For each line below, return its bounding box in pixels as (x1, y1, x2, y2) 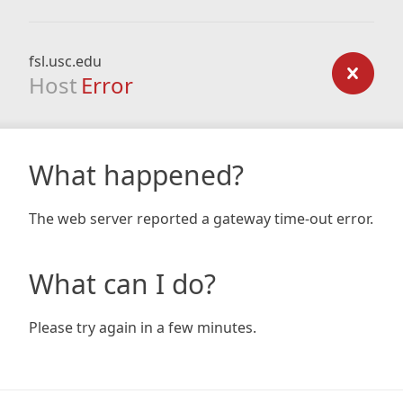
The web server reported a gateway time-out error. (29, 209, 373, 228)
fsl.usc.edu (29, 51, 102, 71)
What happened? (29, 157, 244, 193)
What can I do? (29, 265, 216, 302)
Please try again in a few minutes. (29, 318, 256, 337)
